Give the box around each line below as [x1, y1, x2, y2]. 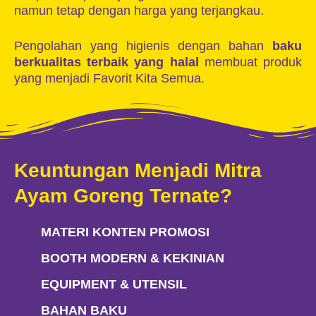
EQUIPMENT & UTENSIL [40, 277, 187, 291]
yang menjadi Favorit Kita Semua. [14, 71, 205, 85]
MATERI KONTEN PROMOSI [40, 225, 209, 239]
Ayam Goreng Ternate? [14, 185, 232, 207]
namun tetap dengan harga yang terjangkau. [14, 4, 264, 18]
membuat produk [198, 55, 303, 69]
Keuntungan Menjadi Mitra [14, 159, 262, 181]
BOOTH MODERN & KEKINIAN [40, 251, 224, 265]
